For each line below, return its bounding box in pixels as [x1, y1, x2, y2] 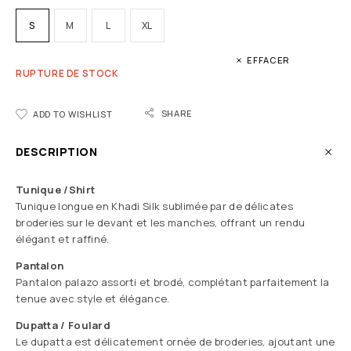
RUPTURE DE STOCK [16, 67, 119, 81]
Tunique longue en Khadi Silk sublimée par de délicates [16, 199, 293, 214]
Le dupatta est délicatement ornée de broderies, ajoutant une [16, 335, 335, 349]
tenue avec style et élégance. [16, 291, 170, 306]
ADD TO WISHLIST [33, 108, 113, 121]
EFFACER [247, 54, 290, 67]
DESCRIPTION [16, 144, 98, 160]
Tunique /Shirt [16, 183, 96, 197]
